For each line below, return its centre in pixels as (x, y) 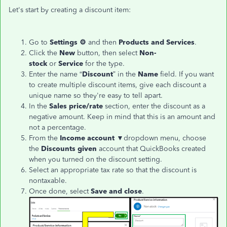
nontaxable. (48, 181)
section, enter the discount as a (154, 106)
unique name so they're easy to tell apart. (96, 96)
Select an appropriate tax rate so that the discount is (113, 170)
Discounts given (69, 149)
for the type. (105, 64)
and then (102, 42)
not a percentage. (58, 127)
